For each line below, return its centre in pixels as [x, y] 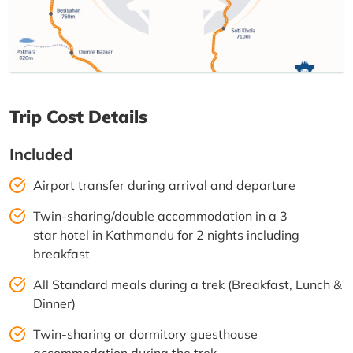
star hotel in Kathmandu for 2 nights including [166, 234]
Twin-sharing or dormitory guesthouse [145, 334]
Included [41, 154]
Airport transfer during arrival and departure [164, 185]
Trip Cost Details [78, 116]
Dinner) [54, 303]
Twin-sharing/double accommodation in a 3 [160, 216]
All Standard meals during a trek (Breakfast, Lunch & [188, 284]
